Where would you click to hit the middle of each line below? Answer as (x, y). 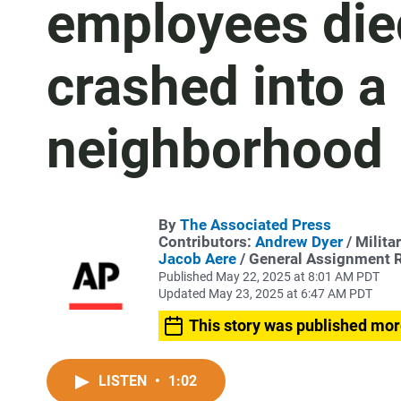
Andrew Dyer (299, 242)
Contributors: (207, 242)
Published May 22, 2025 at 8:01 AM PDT (269, 277)
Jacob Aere (197, 259)
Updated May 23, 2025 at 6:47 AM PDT (265, 294)
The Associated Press (256, 225)
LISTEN (124, 381)
